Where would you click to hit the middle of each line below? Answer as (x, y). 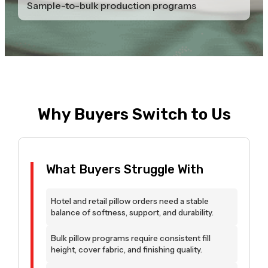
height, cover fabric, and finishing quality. (127, 250)
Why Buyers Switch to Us (134, 115)
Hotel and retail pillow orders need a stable (130, 201)
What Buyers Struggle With (125, 170)
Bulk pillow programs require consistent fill (131, 238)
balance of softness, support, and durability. (133, 213)
